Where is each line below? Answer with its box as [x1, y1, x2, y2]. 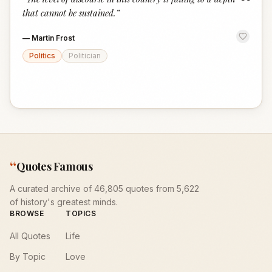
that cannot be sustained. [22, 7, 116, 19]
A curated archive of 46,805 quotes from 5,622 [10, 183, 199, 194]
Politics [29, 51, 55, 60]
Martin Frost [32, 33, 75, 42]
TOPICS [66, 209, 97, 218]
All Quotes [10, 231, 50, 241]
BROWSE [10, 209, 44, 218]
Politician [69, 51, 101, 60]
